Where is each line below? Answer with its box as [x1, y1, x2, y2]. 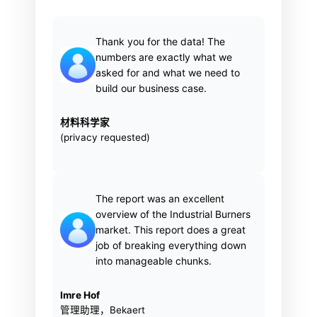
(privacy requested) [60, 132, 151, 144]
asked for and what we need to [96, 66, 241, 79]
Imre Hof [60, 289, 100, 301]
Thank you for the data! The [96, 35, 226, 47]
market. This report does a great [96, 223, 246, 236]
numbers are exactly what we [96, 50, 233, 63]
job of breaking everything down [96, 238, 247, 251]
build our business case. [96, 81, 207, 94]
